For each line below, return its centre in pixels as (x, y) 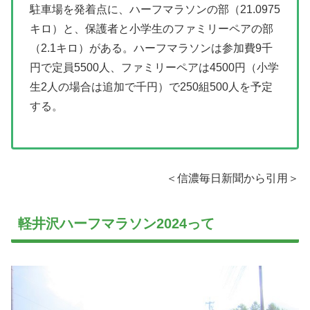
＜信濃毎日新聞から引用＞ (232, 179)
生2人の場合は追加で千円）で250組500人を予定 (151, 86)
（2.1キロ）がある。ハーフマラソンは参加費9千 (151, 48)
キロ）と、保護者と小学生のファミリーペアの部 (152, 28)
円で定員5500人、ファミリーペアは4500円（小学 (154, 67)
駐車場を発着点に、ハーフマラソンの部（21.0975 (155, 9)
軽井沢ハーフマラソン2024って (116, 224)
